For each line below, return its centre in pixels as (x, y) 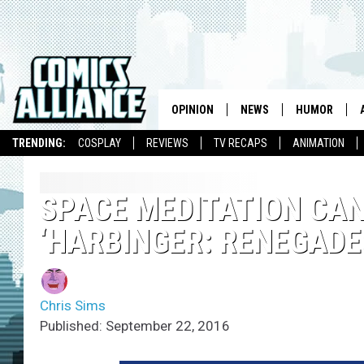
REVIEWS (167, 143)
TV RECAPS (240, 143)
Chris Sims (73, 306)
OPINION (192, 110)
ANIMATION (318, 143)
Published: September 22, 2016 (135, 326)
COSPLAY (100, 143)
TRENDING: (39, 143)
